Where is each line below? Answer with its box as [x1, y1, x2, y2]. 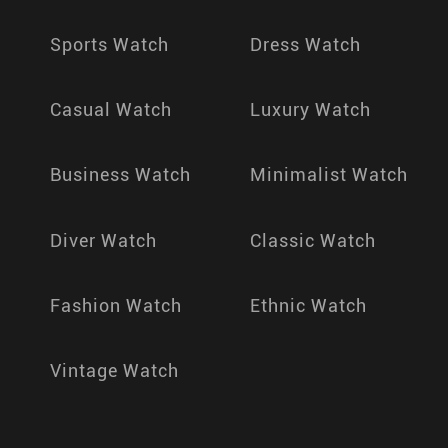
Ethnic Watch [250, 294, 367, 316]
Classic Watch [250, 229, 376, 251]
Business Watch [50, 164, 191, 186]
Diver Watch [50, 229, 157, 251]
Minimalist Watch [250, 164, 408, 186]
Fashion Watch [50, 294, 182, 316]
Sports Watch [50, 34, 169, 56]
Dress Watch [250, 34, 361, 56]
